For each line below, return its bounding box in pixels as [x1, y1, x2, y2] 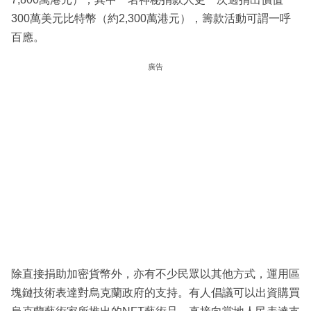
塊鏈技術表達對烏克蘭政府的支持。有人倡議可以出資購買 [11, 286, 300, 299]
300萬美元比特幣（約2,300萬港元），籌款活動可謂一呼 [11, 12, 291, 24]
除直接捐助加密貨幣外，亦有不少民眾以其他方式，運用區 [11, 267, 300, 280]
